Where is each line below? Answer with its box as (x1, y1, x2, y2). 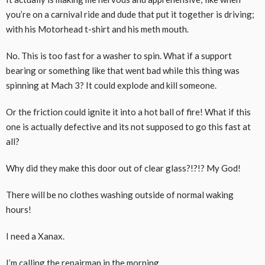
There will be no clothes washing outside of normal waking (6, 189, 234, 200)
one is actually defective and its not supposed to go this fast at (6, 121, 251, 132)
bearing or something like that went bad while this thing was (6, 64, 240, 76)
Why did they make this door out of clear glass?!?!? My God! (6, 162, 241, 173)
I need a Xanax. (6, 230, 64, 241)
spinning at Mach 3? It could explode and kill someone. (6, 79, 216, 91)
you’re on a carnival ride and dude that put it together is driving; (6, 8, 254, 20)
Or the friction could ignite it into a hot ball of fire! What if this (6, 106, 251, 117)
